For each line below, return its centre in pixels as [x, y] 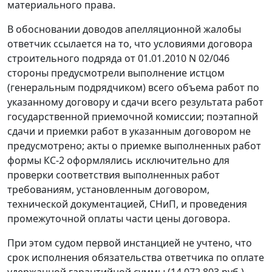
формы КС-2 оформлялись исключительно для [118, 161]
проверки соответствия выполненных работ [114, 175]
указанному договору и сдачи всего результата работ [135, 102]
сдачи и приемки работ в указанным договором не [129, 131]
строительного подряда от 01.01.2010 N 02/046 [118, 59]
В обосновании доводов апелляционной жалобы [124, 29]
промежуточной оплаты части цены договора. [119, 219]
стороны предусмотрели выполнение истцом [116, 73]
